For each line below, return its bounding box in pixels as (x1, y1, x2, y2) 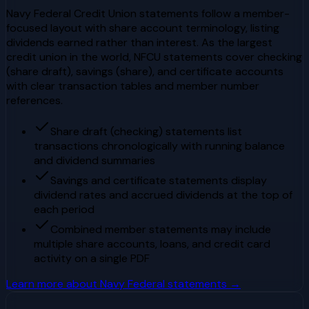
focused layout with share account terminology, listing (6, 20, 279, 35)
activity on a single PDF (34, 250, 150, 266)
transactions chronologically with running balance (34, 138, 285, 153)
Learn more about (6, 276, 100, 291)
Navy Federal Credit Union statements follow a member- (6, 6, 290, 21)
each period (34, 201, 94, 217)
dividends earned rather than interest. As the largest (6, 34, 272, 50)
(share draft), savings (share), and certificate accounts (6, 63, 283, 79)
